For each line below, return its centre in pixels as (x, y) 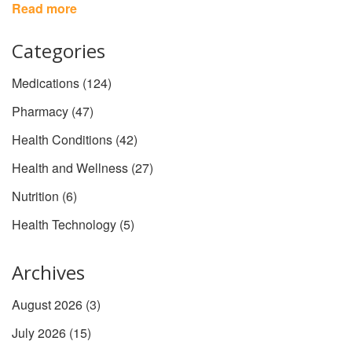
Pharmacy (42, 112)
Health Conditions (64, 140)
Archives (48, 273)
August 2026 (49, 305)
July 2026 (40, 333)
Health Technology (66, 225)
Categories (59, 51)
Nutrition (37, 196)
